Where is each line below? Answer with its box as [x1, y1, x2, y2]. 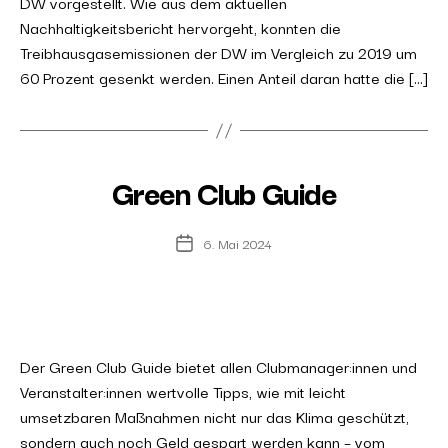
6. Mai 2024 [202, 233, 273, 253]
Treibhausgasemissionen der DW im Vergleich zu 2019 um [20, 40, 417, 64]
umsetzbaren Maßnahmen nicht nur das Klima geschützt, [20, 404, 409, 428]
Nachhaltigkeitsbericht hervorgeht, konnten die [20, 15, 341, 39]
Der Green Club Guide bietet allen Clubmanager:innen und [20, 354, 417, 378]
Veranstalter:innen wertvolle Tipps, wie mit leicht [20, 379, 346, 403]
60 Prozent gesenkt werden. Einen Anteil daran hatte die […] [20, 65, 427, 89]
